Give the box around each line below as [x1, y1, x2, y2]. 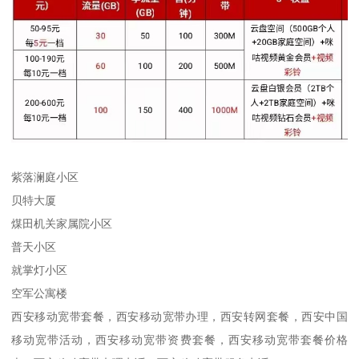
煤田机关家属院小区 [11, 217, 113, 231]
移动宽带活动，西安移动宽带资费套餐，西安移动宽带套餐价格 [11, 333, 348, 347]
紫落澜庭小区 [11, 171, 79, 184]
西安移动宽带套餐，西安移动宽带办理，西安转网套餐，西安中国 [11, 310, 348, 324]
